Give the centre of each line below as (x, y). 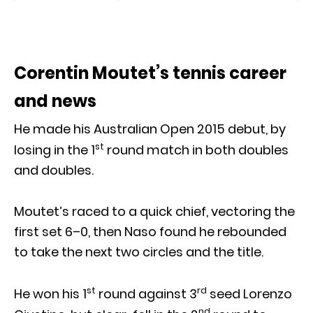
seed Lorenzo (249, 293)
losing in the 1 (54, 150)
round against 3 (146, 293)
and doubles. (54, 170)
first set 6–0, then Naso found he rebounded (150, 231)
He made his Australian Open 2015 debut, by (150, 129)
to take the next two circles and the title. (139, 252)
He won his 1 (50, 293)
